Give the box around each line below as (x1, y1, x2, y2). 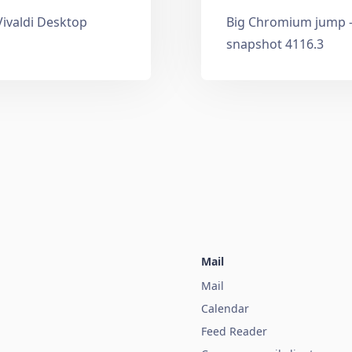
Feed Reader (201, 323, 267, 339)
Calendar (201, 300, 249, 316)
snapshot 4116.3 (226, 35, 324, 53)
